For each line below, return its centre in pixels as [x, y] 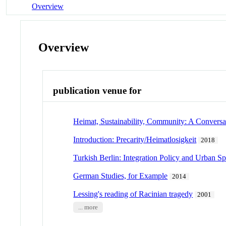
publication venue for [97, 91]
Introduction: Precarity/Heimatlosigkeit [135, 139]
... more [88, 207]
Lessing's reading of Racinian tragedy [133, 194]
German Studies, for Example [121, 176]
